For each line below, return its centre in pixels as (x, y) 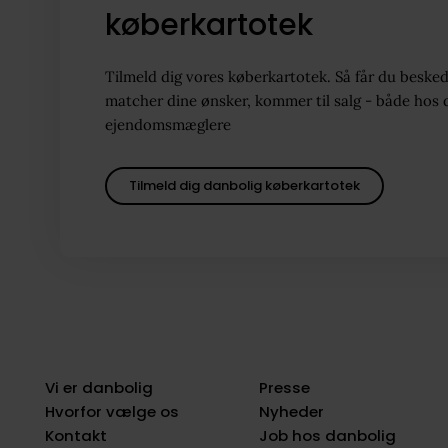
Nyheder (291, 412)
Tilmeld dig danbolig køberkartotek (244, 185)
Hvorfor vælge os (111, 412)
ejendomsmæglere (167, 125)
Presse (284, 388)
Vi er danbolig (98, 388)
